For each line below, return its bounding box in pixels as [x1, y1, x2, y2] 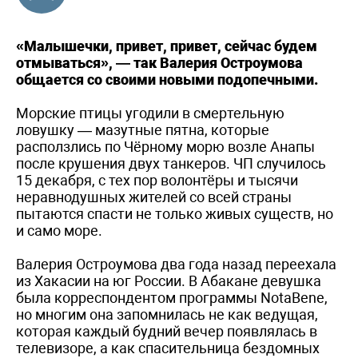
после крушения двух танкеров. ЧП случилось [16, 154, 326, 172]
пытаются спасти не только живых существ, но [16, 205, 333, 222]
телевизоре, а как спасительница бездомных [16, 339, 320, 356]
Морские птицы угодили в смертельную [16, 104, 284, 121]
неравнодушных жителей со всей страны [16, 188, 292, 205]
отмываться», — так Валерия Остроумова [16, 54, 303, 71]
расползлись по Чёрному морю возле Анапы [16, 137, 315, 155]
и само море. [16, 221, 102, 239]
